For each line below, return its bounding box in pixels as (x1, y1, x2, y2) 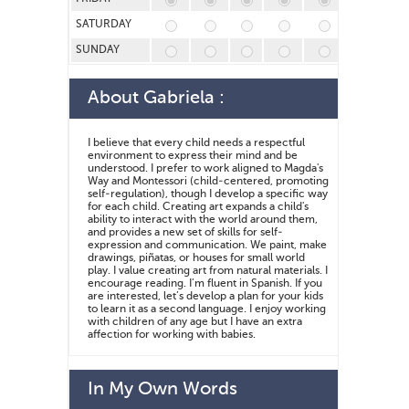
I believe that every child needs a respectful (88, 138, 305, 150)
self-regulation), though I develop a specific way (88, 189, 328, 201)
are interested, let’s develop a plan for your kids (88, 291, 323, 303)
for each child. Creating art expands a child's (88, 202, 309, 214)
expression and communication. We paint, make (88, 240, 327, 252)
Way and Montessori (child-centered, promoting (88, 176, 329, 188)
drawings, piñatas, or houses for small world (88, 253, 305, 265)
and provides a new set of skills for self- (88, 227, 283, 239)
